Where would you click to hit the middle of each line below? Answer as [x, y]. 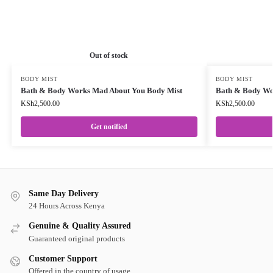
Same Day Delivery [64, 194]
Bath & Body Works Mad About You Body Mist [101, 91]
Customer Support [63, 258]
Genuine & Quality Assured [80, 226]
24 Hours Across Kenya [67, 206]
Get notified [109, 127]
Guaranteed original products [77, 238]
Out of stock [109, 56]
